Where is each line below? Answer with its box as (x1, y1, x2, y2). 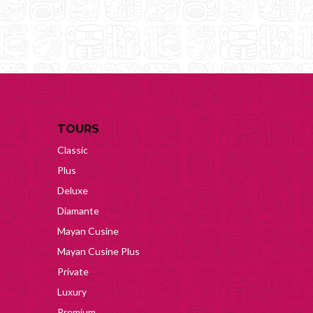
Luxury (57, 285, 87, 298)
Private (57, 265, 89, 277)
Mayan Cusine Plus (57, 245, 140, 257)
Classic (57, 143, 88, 156)
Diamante (57, 204, 99, 217)
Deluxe (57, 184, 88, 196)
